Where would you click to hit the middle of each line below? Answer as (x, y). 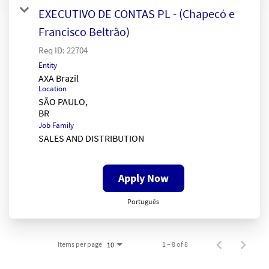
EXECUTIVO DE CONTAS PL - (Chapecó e (137, 13)
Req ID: (53, 50)
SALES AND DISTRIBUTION (91, 138)
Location (53, 88)
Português (143, 201)
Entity (48, 65)
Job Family (56, 125)
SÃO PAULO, (63, 101)
